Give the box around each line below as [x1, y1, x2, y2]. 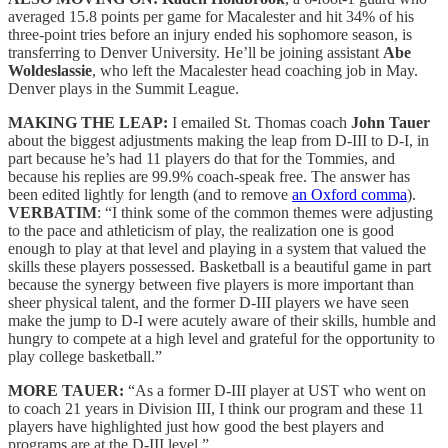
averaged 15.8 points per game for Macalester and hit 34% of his [8, 7, 414, 25]
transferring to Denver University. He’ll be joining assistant [8, 43, 383, 61]
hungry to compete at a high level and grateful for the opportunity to [8, 329, 435, 347]
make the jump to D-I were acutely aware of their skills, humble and [8, 311, 436, 329]
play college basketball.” [8, 347, 162, 365]
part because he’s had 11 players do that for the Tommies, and [8, 149, 395, 167]
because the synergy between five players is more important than [8, 275, 414, 293]
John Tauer [351, 113, 430, 131]
